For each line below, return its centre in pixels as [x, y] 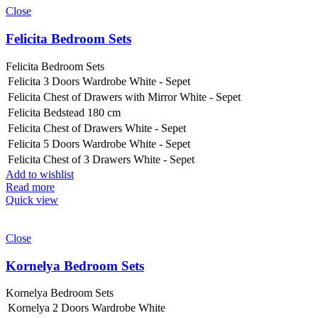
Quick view [32, 199]
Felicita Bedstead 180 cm [64, 112]
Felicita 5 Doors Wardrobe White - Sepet [99, 143]
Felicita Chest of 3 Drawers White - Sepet [101, 159]
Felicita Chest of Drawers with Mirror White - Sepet [124, 97]
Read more [30, 187]
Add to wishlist [40, 174]
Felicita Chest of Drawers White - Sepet [97, 128]
